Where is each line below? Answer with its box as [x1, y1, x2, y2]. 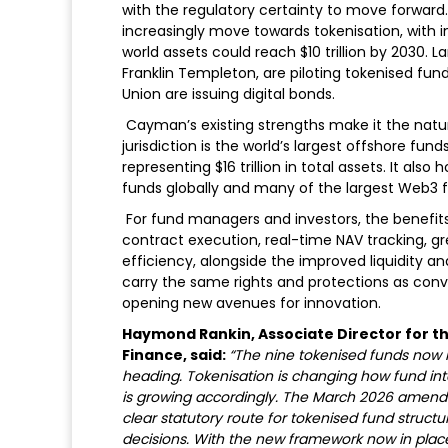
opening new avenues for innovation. [122, 292, 381, 313]
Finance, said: [122, 344, 229, 365]
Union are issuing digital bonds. [122, 83, 335, 104]
